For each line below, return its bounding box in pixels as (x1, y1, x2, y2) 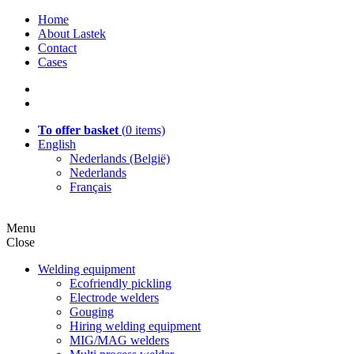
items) (132, 123, 165, 137)
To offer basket (38, 123, 119, 137)
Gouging (70, 305, 114, 318)
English (38, 137, 76, 151)
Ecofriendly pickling (70, 277, 171, 290)
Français (70, 180, 111, 194)
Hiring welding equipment (70, 319, 201, 333)
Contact (38, 41, 77, 55)
